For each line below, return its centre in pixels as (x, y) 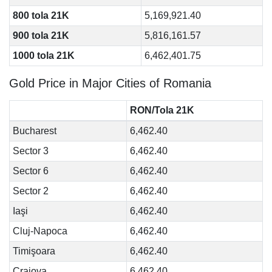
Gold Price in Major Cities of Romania (110, 83)
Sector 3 (30, 151)
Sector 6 (30, 171)
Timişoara (34, 251)
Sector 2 (30, 191)
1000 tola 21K (43, 56)
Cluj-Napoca (40, 231)
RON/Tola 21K (162, 110)
